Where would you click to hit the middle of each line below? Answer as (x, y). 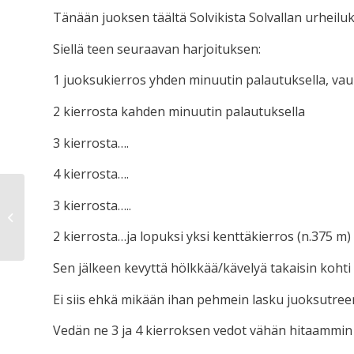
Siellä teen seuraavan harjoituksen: (157, 49)
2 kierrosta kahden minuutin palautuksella (179, 111)
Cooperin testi (61, 216)
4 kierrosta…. (91, 174)
